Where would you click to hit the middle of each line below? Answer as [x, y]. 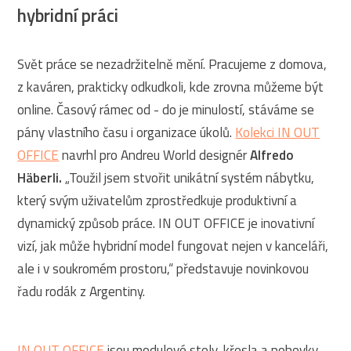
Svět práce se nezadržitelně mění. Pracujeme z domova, [172, 65]
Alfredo [272, 156]
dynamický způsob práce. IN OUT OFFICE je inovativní [166, 224]
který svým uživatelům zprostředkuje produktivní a [157, 201]
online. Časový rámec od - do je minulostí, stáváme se [166, 110]
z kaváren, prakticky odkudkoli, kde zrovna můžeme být [171, 87]
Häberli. [40, 178]
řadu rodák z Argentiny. [81, 292]
